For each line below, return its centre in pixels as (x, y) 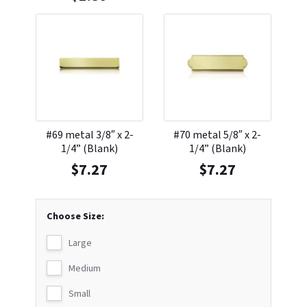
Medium (85, 269)
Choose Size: (76, 217)
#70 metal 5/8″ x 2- (218, 135)
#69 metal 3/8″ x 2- (89, 135)
